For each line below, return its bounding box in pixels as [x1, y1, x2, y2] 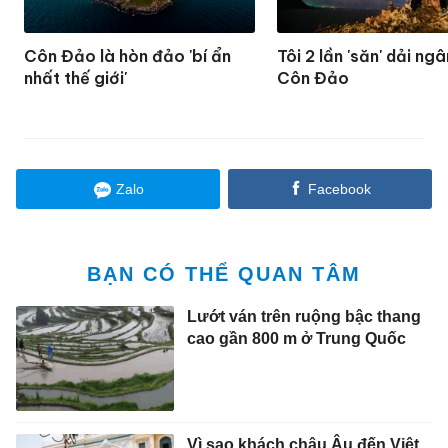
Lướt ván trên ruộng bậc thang [186, 307, 421, 325]
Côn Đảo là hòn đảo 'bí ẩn [24, 46, 232, 67]
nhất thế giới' [24, 68, 128, 89]
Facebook [307, 181, 371, 198]
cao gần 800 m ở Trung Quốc [186, 329, 406, 347]
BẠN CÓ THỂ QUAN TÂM [87, 263, 361, 286]
